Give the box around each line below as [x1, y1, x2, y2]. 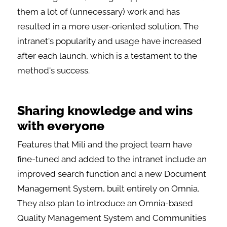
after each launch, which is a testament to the [17, 51, 198, 61]
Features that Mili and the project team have [17, 139, 193, 150]
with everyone [17, 118, 105, 134]
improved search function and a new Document [17, 169, 207, 179]
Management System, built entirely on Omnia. [17, 183, 200, 194]
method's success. [17, 65, 90, 76]
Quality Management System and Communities [17, 213, 207, 223]
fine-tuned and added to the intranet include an [17, 154, 207, 165]
